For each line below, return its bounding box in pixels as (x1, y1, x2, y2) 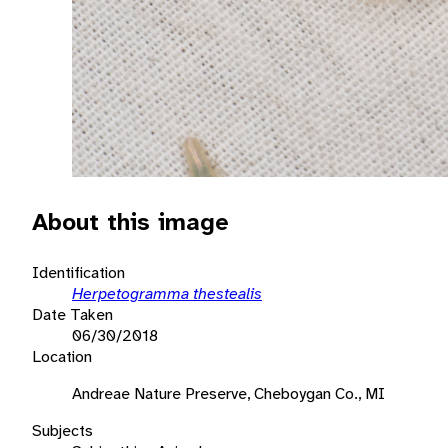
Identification (32, 261, 125, 283)
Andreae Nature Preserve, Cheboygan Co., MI (72, 382, 385, 404)
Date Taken (32, 303, 113, 325)
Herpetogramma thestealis (72, 282, 262, 304)
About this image (32, 205, 229, 238)
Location (32, 345, 92, 367)
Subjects (32, 419, 93, 441)
